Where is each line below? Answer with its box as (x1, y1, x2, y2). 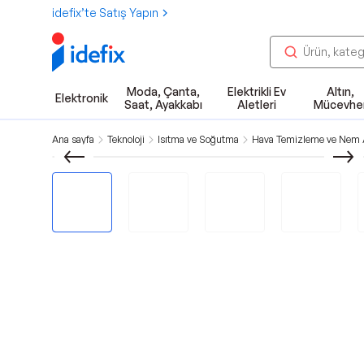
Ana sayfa (52, 133, 94, 145)
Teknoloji (107, 133, 145, 145)
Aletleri (236, 97, 276, 111)
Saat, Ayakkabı (123, 97, 202, 111)
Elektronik (55, 91, 108, 105)
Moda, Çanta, (126, 84, 200, 98)
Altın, (326, 84, 354, 98)
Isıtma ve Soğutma (158, 133, 239, 145)
